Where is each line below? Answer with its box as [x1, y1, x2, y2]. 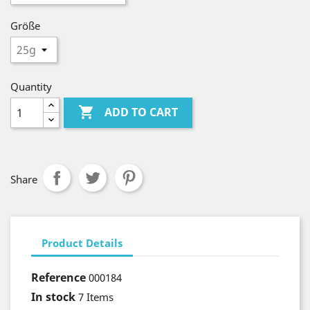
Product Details [42, 235, 122, 250]
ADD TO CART [104, 104, 179, 120]
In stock [31, 289, 75, 304]
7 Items [78, 290, 113, 304]
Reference [31, 270, 86, 285]
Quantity [10, 80, 52, 93]
